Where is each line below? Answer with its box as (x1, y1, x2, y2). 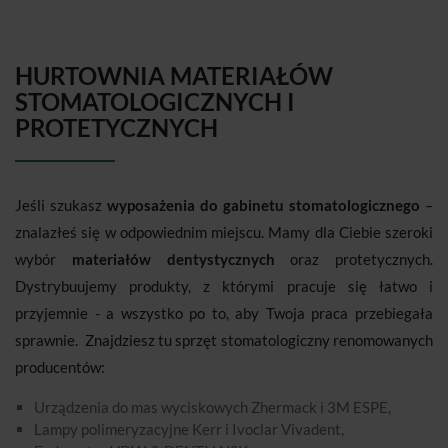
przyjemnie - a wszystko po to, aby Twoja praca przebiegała (15, 304, 433, 323)
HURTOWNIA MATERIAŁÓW (15, 61, 333, 91)
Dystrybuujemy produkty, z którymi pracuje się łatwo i (15, 277, 433, 296)
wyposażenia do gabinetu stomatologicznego (107, 196, 420, 215)
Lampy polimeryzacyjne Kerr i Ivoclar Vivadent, (34, 420, 344, 439)
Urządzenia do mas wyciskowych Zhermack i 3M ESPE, (34, 398, 391, 417)
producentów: (15, 358, 105, 377)
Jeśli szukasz (15, 196, 107, 215)
